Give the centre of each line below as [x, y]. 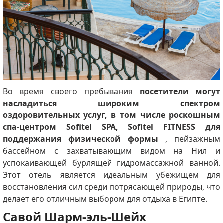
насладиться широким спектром [111, 103]
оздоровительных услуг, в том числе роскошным [111, 115]
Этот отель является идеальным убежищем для [111, 175]
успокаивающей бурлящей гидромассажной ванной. [111, 163]
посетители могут [180, 91]
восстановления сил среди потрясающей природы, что [111, 187]
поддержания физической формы [80, 139]
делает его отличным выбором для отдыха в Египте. [105, 199]
